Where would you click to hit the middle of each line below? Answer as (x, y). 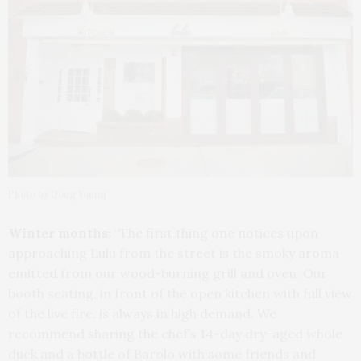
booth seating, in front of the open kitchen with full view (180, 294)
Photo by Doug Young (57, 195)
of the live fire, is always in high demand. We (142, 314)
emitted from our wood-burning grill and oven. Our (168, 274)
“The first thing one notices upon (215, 233)
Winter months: (60, 233)
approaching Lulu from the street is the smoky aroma (174, 253)
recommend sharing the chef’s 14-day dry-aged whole (175, 334)
